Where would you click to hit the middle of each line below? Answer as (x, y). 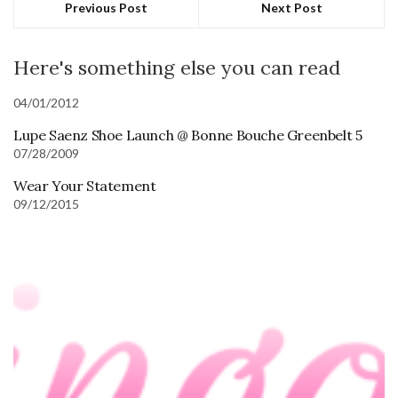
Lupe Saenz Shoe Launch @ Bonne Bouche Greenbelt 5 (188, 135)
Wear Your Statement (85, 186)
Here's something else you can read (177, 68)
